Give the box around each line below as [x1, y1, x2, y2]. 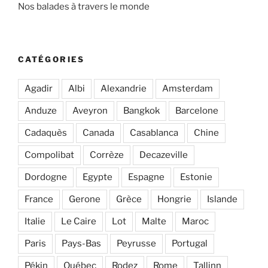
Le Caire [61, 215, 96, 227]
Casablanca [130, 127, 178, 138]
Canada [83, 127, 114, 138]
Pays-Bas [62, 237, 101, 249]
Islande [207, 193, 237, 205]
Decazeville [139, 149, 188, 160]
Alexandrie [100, 83, 147, 94]
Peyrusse [117, 237, 156, 249]
